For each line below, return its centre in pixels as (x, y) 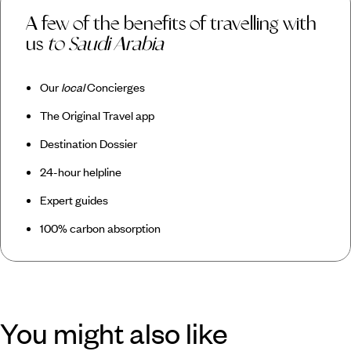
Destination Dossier (88, 144)
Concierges (114, 87)
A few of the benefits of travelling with (171, 24)
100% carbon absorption (100, 228)
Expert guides (74, 200)
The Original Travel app (97, 116)
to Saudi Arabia (105, 44)
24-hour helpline (80, 172)
